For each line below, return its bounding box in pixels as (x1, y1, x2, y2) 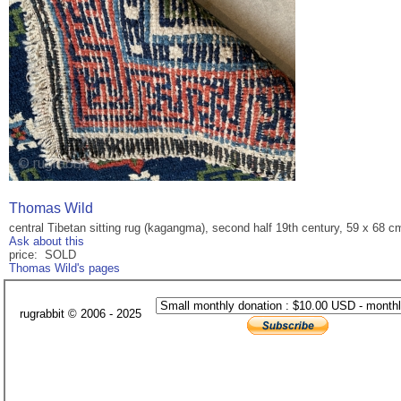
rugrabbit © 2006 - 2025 (20, 307, 141, 321)
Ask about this (9, 235, 84, 249)
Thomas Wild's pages (9, 261, 120, 276)
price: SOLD (9, 248, 76, 262)
